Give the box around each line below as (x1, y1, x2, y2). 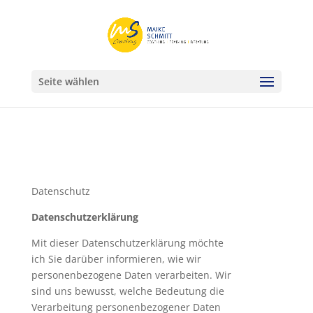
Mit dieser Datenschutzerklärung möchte (31, 236, 224, 249)
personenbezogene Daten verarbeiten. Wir (31, 268, 231, 282)
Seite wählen (38, 75, 99, 88)
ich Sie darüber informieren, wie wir (31, 252, 201, 265)
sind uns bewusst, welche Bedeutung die (31, 284, 224, 298)
